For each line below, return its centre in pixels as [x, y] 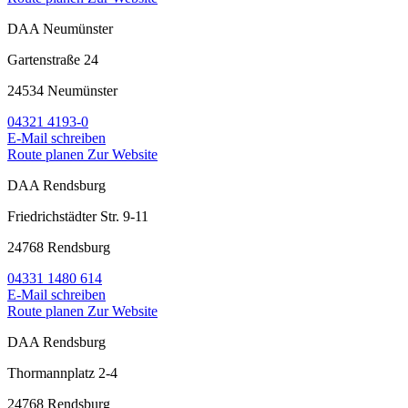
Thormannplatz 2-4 [62, 373]
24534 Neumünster [62, 91]
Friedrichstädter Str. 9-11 [78, 217]
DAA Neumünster [60, 29]
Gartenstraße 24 [53, 60]
